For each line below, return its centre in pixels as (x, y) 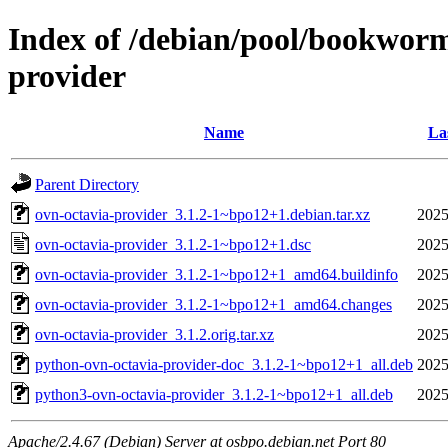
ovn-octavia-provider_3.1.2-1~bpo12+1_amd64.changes (213, 304)
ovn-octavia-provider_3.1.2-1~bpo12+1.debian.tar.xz (202, 214)
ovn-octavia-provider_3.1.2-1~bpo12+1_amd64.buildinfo (216, 274)
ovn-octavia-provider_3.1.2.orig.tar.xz (154, 334)
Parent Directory (87, 184)
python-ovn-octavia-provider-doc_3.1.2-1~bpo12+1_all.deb (224, 364)
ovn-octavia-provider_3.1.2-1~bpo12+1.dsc (173, 244)
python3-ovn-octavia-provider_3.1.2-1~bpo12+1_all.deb (214, 394)
